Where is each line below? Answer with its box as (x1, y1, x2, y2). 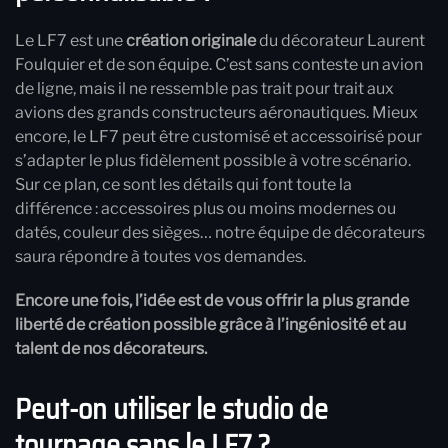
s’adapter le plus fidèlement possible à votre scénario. (15, 151, 411, 171)
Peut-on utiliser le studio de (15, 387, 328, 432)
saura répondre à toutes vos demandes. (15, 247, 306, 267)
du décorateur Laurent (256, 31, 425, 51)
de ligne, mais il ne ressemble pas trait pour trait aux (15, 79, 394, 99)
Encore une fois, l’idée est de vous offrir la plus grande (15, 291, 409, 311)
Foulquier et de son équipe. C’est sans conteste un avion (15, 55, 423, 75)
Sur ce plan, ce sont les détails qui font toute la (15, 175, 352, 195)
